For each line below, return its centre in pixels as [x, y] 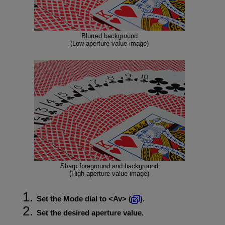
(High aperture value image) [109, 173]
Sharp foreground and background [109, 166]
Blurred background [109, 36]
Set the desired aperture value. [90, 213]
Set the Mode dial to [72, 199]
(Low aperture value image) [109, 43]
